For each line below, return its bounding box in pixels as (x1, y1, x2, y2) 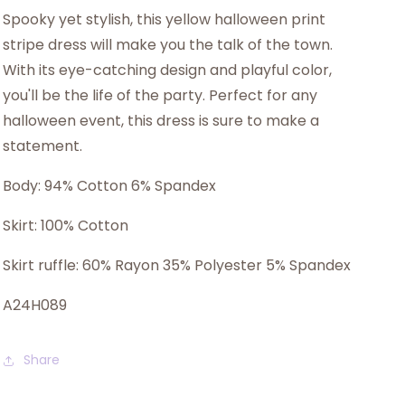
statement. (2, 135, 82, 156)
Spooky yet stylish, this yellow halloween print (2, 8, 325, 30)
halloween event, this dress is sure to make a (2, 109, 319, 131)
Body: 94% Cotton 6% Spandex (2, 174, 216, 196)
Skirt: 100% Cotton (2, 214, 128, 236)
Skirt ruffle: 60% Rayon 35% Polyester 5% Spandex (2, 254, 354, 276)
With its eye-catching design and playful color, (2, 59, 332, 80)
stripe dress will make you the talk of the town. (2, 33, 333, 55)
